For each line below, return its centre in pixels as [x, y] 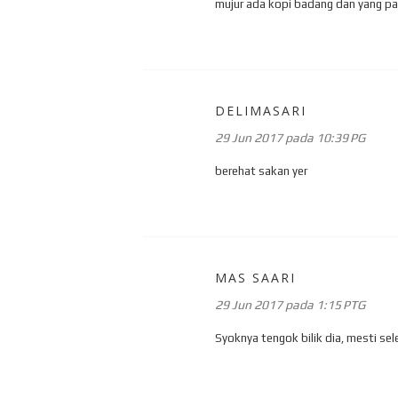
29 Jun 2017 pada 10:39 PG [290, 137]
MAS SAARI [255, 277]
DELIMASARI [261, 110]
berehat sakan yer [261, 171]
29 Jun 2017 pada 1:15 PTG [290, 304]
